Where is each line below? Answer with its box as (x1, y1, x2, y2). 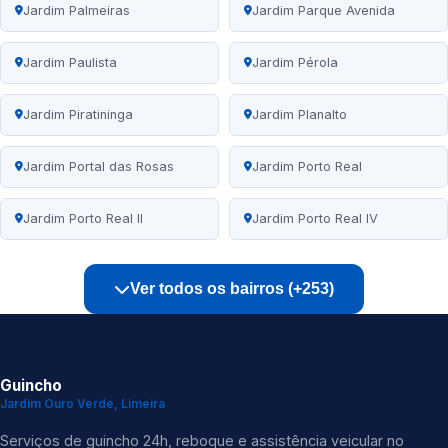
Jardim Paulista (23, 55, 117, 71)
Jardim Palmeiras (23, 3, 130, 19)
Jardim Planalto (252, 107, 347, 123)
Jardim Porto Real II (23, 211, 143, 227)
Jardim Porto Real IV (252, 211, 378, 227)
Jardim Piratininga (23, 107, 133, 123)
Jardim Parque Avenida (252, 3, 395, 19)
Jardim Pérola (252, 55, 338, 71)
